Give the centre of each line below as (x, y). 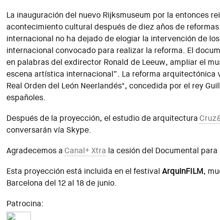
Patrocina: (25, 204)
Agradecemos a (36, 151)
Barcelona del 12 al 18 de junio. (62, 183)
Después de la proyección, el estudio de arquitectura (103, 118)
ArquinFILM (183, 171)
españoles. (26, 97)
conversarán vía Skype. (49, 130)
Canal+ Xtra (85, 151)
